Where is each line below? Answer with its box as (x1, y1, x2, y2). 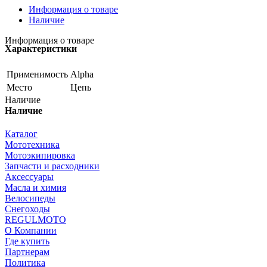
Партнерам (5, 246, 49, 257)
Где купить (5, 235, 49, 246)
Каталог (5, 128, 38, 139)
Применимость (7, 69, 68, 79)
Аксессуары (5, 171, 54, 182)
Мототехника (5, 139, 60, 150)
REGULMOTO (5, 214, 66, 225)
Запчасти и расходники (5, 160, 100, 171)
